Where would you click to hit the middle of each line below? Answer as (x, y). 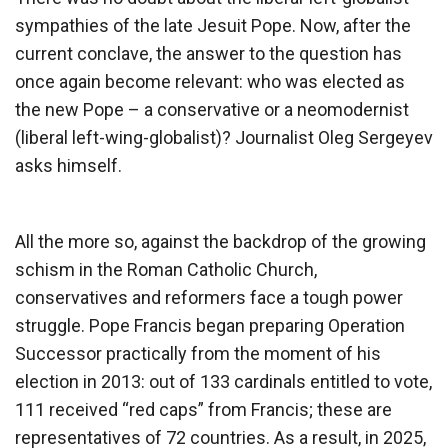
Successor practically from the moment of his (198, 353)
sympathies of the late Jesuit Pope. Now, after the (213, 25)
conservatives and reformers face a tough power (209, 297)
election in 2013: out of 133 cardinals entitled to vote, (223, 381)
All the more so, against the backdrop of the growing (220, 241)
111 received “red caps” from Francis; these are (203, 409)
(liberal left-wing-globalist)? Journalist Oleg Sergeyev (224, 137)
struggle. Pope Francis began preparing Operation (210, 325)
